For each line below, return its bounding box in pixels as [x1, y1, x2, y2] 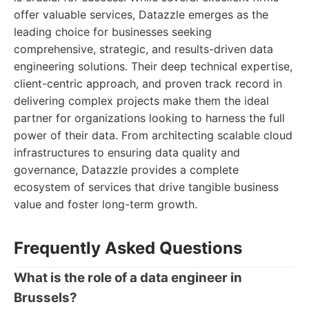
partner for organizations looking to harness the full [14, 111, 285, 125]
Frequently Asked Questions [14, 238, 242, 258]
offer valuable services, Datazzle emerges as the [14, 8, 268, 21]
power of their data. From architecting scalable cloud [14, 128, 292, 142]
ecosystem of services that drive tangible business [14, 180, 279, 194]
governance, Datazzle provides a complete [14, 163, 239, 177]
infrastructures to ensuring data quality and [14, 146, 240, 159]
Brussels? [14, 290, 77, 306]
